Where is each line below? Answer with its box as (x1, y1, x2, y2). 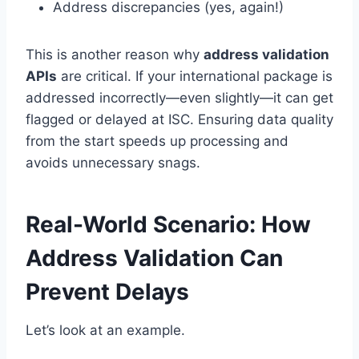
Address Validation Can (26, 244, 283, 272)
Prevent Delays (26, 278, 189, 306)
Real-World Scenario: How (26, 211, 311, 239)
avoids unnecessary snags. (26, 155, 200, 171)
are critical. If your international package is (57, 68, 333, 85)
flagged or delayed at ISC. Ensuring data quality (26, 111, 333, 128)
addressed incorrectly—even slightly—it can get (26, 90, 333, 107)
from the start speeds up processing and (26, 133, 288, 150)
